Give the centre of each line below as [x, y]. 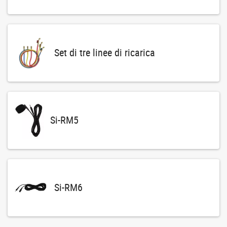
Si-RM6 [68, 187]
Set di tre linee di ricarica [104, 53]
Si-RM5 [64, 120]
